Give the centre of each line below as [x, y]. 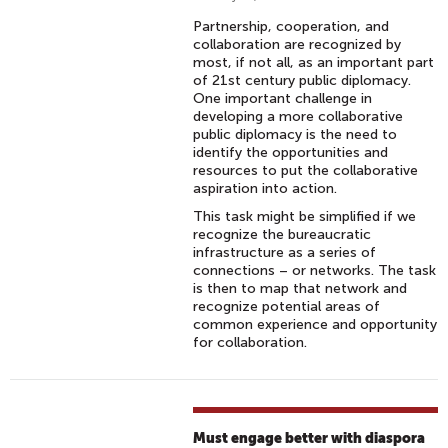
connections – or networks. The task [315, 270]
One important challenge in [283, 98]
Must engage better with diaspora [309, 438]
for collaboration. [250, 342]
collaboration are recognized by [297, 44]
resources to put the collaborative [306, 170]
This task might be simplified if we [305, 216]
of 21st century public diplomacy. [302, 80]
